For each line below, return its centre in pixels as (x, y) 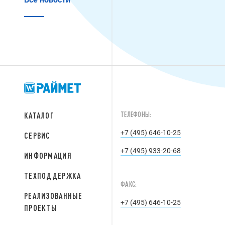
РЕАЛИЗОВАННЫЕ (53, 196)
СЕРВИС (37, 136)
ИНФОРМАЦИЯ (48, 156)
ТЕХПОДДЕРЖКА (53, 176)
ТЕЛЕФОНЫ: (136, 115)
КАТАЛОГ (39, 116)
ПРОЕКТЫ (41, 208)
